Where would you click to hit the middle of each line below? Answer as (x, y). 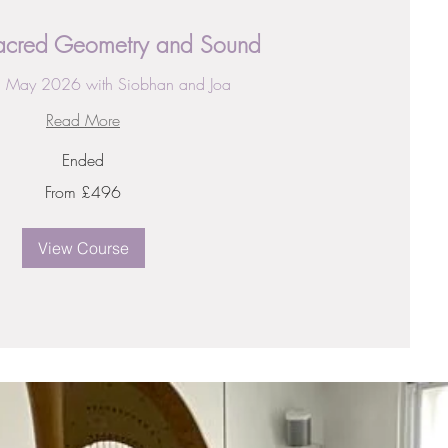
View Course (83, 248)
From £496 (83, 192)
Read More (83, 120)
